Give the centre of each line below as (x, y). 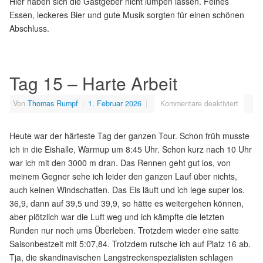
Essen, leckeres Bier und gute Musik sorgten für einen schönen (127, 14)
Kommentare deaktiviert (199, 103)
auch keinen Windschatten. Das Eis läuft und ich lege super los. (127, 189)
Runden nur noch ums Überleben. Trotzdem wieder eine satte (124, 230)
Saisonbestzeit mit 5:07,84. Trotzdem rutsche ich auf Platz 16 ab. (130, 243)
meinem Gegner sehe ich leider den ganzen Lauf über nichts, (123, 176)
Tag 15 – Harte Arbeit (93, 83)
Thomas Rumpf (53, 103)
